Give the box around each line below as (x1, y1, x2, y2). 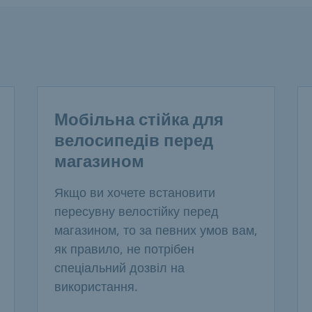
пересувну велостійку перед (54, 203, 219, 220)
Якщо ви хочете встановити (54, 184, 215, 201)
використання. (54, 278, 138, 295)
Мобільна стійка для (54, 110, 224, 130)
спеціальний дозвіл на (54, 259, 185, 276)
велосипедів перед (54, 131, 213, 151)
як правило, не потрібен (54, 240, 194, 258)
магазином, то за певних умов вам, (54, 221, 258, 239)
